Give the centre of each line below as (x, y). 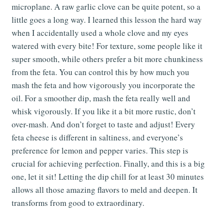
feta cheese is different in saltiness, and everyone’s (97, 138)
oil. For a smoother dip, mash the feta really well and (101, 98)
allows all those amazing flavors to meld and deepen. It (105, 190)
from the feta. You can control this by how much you (101, 72)
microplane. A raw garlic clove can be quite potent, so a (106, 7)
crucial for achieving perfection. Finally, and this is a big (108, 164)
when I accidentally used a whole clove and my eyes (100, 33)
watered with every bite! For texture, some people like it (107, 46)
